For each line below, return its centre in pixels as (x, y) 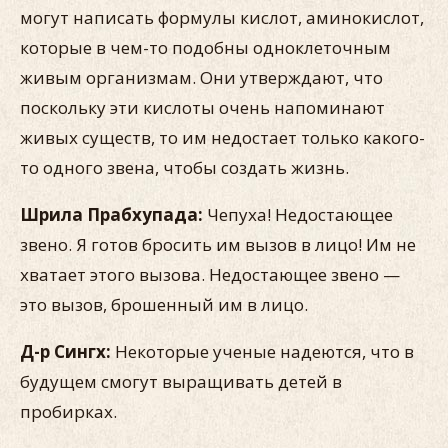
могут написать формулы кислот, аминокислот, (222, 17)
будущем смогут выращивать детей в (181, 381)
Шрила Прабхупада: (113, 214)
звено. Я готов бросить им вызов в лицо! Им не (218, 244)
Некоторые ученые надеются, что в (262, 351)
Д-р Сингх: (65, 351)
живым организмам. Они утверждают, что (201, 77)
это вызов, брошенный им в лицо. (164, 304)
